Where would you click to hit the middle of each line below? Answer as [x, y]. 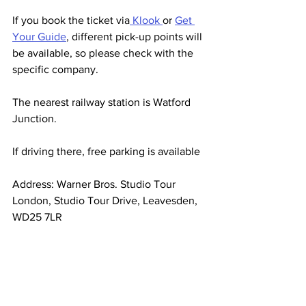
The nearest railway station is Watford [103, 102]
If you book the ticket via [71, 20]
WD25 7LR [37, 217]
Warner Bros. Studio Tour [117, 184]
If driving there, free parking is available [106, 152]
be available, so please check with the [104, 53]
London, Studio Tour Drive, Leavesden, [106, 201]
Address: [34, 184]
